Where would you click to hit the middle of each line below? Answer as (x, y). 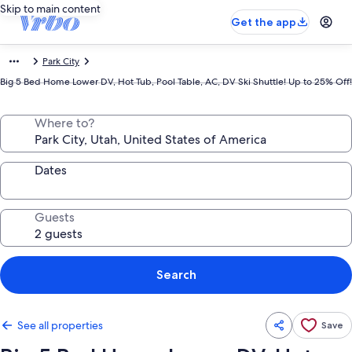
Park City (61, 61)
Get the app (264, 22)
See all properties (60, 325)
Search (176, 275)
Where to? (64, 123)
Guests (55, 217)
